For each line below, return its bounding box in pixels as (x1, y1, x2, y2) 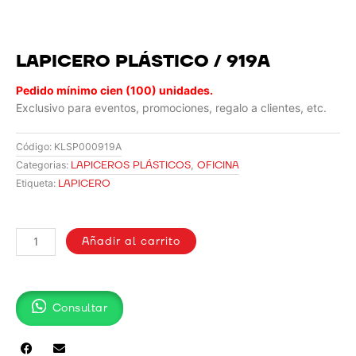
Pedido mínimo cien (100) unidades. (16, 83, 213, 98)
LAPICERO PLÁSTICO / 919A (16, 50, 270, 74)
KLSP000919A (54, 141, 122, 153)
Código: (16, 141, 54, 153)
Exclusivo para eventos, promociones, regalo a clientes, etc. (16, 101, 327, 115)
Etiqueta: (16, 177, 56, 190)
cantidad (15, 286, 63, 302)
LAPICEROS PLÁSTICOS (71, 158, 191, 173)
